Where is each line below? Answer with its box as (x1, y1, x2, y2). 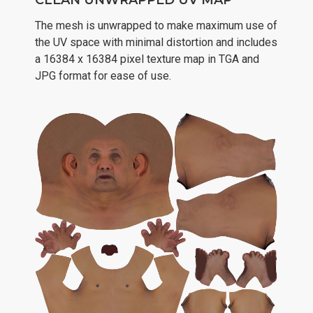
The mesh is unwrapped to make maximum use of (35, 19, 277, 33)
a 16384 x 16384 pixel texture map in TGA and (35, 52, 259, 66)
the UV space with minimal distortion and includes (35, 36, 277, 50)
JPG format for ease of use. (35, 69, 171, 83)
